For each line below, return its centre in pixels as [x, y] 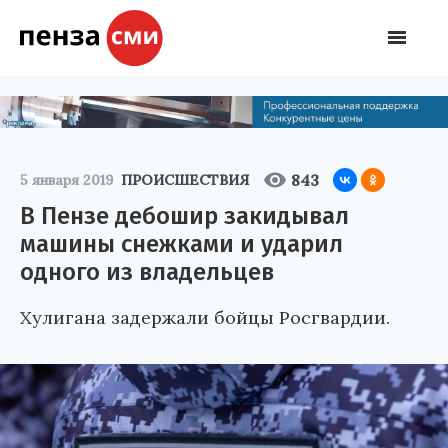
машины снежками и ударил [181, 243]
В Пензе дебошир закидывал [184, 215]
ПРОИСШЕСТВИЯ [185, 179]
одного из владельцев [147, 271]
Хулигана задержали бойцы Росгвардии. [205, 317]
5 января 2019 [66, 179]
